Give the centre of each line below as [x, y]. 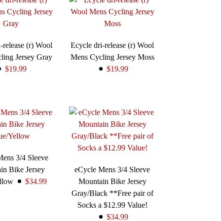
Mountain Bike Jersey [112, 182]
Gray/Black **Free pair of [112, 193]
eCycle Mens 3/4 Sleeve [112, 170]
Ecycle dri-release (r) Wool [112, 45]
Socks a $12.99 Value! [112, 205]
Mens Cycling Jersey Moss [112, 57]
